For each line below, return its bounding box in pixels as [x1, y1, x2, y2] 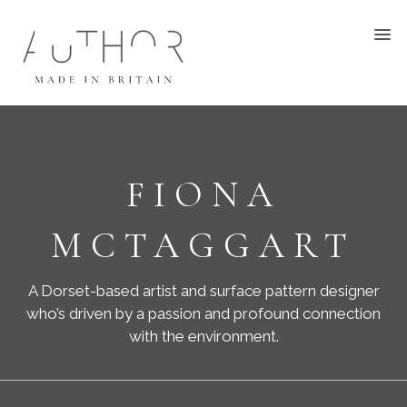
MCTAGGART [51, 223, 356, 267]
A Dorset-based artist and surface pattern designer [27, 282, 380, 300]
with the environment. [128, 327, 279, 345]
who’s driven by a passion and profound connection [26, 304, 381, 323]
